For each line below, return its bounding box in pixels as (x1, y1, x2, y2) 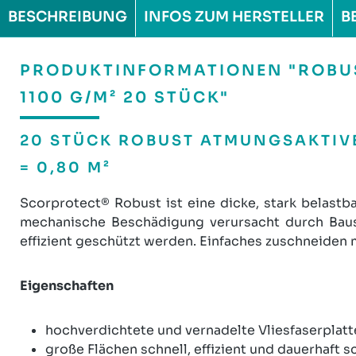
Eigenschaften (20, 277, 114, 294)
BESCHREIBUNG (8, 7, 127, 25)
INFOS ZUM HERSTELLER (144, 7, 324, 25)
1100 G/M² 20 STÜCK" (20, 87, 230, 107)
